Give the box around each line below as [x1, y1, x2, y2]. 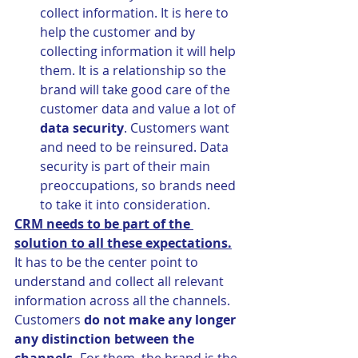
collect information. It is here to [40, 4, 232, 22]
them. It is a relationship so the [40, 62, 229, 80]
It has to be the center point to [14, 253, 201, 272]
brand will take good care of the [40, 81, 233, 99]
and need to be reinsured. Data [40, 138, 232, 157]
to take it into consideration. [40, 196, 210, 214]
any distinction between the [14, 330, 197, 348]
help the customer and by [40, 23, 198, 42]
